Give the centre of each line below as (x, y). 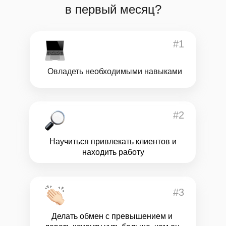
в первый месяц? (113, 9)
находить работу (113, 152)
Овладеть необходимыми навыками (115, 71)
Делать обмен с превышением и (112, 216)
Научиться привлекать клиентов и (113, 142)
